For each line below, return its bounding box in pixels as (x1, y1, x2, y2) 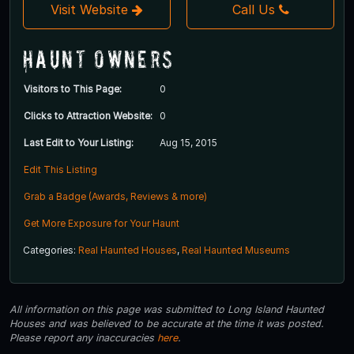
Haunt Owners (23, 44, 175, 73)
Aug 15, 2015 (160, 136, 217, 149)
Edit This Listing (24, 163, 97, 175)
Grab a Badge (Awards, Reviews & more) (24, 190, 207, 202)
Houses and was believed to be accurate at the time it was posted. (9, 317, 324, 330)
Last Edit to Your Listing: (24, 136, 134, 149)
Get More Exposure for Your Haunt (24, 217, 179, 229)
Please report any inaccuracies (9, 331, 157, 344)
